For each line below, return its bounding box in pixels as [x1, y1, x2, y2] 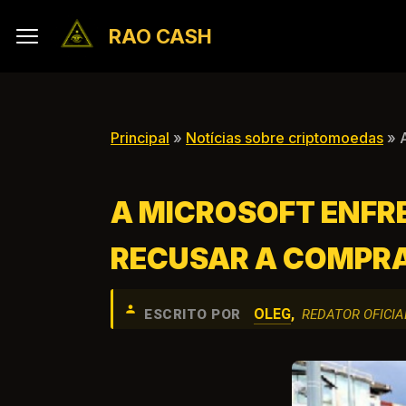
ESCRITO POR [144, 306, 241, 323]
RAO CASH [109, 24, 212, 48]
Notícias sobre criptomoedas [186, 129, 383, 147]
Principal [111, 129, 169, 147]
